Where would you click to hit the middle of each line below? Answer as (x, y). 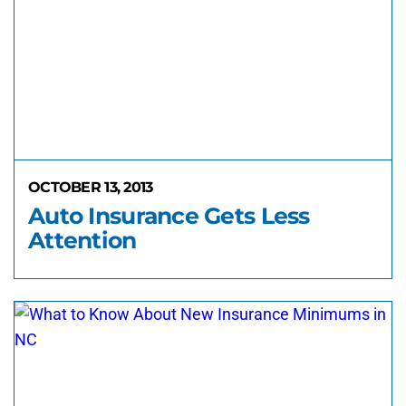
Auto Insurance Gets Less (169, 216)
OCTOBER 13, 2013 (91, 187)
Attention (82, 240)
